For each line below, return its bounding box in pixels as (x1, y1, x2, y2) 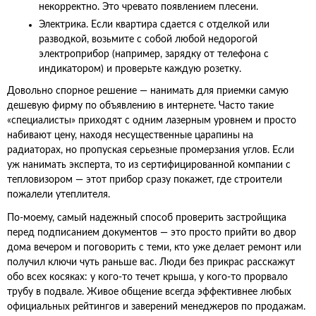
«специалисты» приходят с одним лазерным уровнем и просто (7, 116, 296, 126)
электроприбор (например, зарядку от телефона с (39, 49, 269, 59)
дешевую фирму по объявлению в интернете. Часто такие (7, 101, 274, 111)
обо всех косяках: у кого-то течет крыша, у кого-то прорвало (7, 272, 288, 282)
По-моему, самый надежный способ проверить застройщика (7, 213, 286, 223)
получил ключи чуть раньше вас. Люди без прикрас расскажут (7, 257, 295, 267)
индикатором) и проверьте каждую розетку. (39, 64, 241, 74)
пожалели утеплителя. (7, 190, 110, 200)
